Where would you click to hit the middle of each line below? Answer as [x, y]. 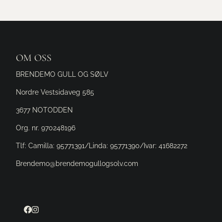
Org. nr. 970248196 [46, 128]
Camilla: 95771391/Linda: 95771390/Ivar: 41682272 [108, 146]
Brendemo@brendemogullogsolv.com [77, 164]
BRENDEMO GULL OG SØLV [62, 74]
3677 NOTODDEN [44, 110]
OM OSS [34, 58]
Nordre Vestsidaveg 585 [55, 92]
